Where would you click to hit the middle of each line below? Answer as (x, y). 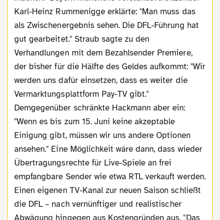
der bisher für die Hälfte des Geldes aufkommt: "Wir (110, 66)
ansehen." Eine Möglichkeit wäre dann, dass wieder (108, 149)
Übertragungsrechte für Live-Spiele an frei (93, 163)
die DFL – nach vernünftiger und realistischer (98, 204)
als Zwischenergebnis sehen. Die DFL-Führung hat (107, 25)
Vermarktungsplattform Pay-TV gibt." (82, 94)
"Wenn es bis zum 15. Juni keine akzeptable (95, 121)
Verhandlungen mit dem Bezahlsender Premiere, (103, 53)
